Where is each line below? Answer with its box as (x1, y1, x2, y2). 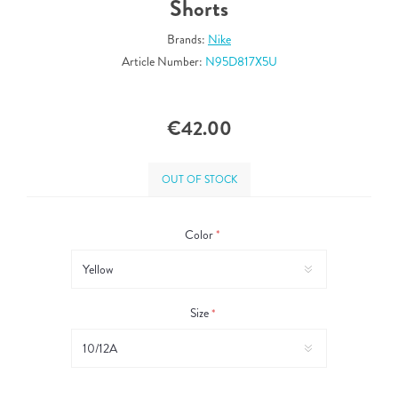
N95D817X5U (204, 52, 277, 71)
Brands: (167, 30, 205, 49)
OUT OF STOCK (161, 171, 237, 188)
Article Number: (121, 52, 203, 71)
